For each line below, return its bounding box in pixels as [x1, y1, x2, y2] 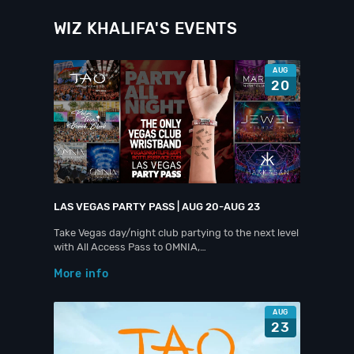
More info [54, 267, 109, 281]
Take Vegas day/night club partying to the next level [54, 227, 299, 239]
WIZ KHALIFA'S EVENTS [54, 19, 237, 38]
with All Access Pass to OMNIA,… [54, 241, 206, 253]
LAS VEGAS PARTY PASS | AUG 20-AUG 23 [54, 201, 260, 213]
